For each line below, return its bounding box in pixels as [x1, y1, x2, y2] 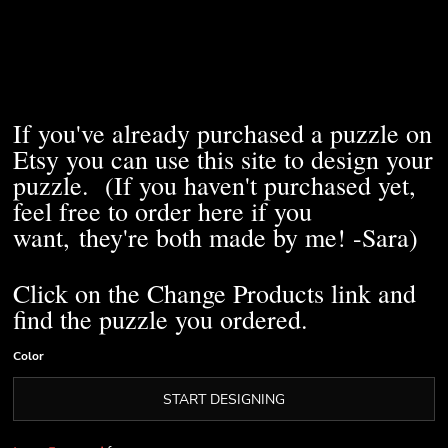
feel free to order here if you [13, 194, 312, 228]
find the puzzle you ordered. [13, 302, 326, 336]
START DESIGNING [163, 390, 285, 410]
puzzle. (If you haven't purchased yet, [13, 168, 416, 202]
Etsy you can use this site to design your [13, 142, 433, 176]
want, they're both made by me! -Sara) [13, 220, 418, 254]
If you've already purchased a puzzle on [13, 116, 432, 150]
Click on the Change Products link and [13, 276, 416, 310]
